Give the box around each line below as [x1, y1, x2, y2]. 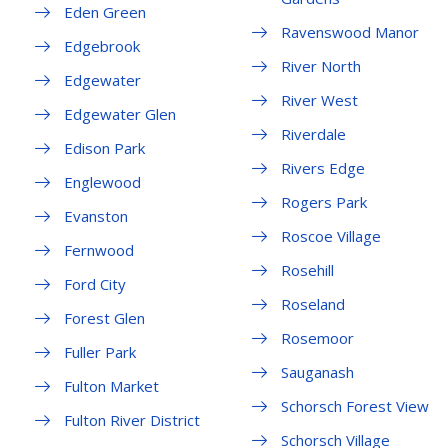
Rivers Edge [280, 158, 365, 179]
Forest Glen [64, 308, 145, 329]
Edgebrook [64, 36, 140, 57]
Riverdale [280, 124, 346, 145]
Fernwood [64, 240, 134, 261]
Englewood [64, 172, 141, 193]
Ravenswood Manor [280, 22, 419, 43]
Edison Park [64, 138, 145, 159]
